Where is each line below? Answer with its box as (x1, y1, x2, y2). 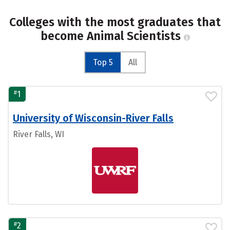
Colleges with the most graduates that (9, 15, 221, 30)
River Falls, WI (13, 129, 64, 140)
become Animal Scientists (40, 29, 184, 44)
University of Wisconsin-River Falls (13, 112, 174, 125)
